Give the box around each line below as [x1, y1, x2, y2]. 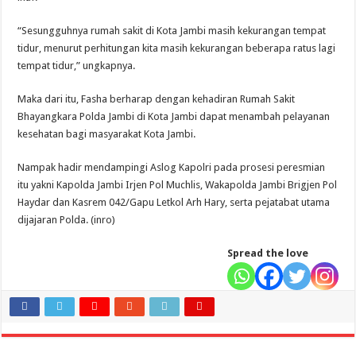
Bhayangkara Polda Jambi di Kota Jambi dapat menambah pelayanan [17, 110, 331, 123]
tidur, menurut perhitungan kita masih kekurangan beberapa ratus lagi [17, 42, 336, 55]
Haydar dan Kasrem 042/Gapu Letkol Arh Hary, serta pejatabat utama [17, 196, 331, 209]
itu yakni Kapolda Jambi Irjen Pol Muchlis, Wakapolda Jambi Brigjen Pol [17, 179, 338, 192]
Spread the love [226, 247, 308, 260]
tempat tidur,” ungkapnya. [17, 60, 136, 72]
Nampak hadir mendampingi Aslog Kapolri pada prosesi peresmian [17, 161, 326, 174]
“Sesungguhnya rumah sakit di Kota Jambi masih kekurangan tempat [17, 25, 327, 37]
